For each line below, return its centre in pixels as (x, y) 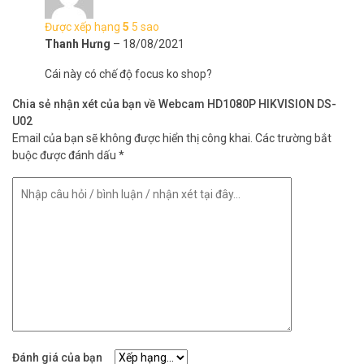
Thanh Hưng (79, 44)
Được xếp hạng (84, 27)
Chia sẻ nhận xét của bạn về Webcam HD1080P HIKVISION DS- (174, 104)
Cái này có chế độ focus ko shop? (128, 74)
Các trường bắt (293, 138)
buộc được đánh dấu (65, 155)
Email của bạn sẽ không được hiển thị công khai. (132, 138)
